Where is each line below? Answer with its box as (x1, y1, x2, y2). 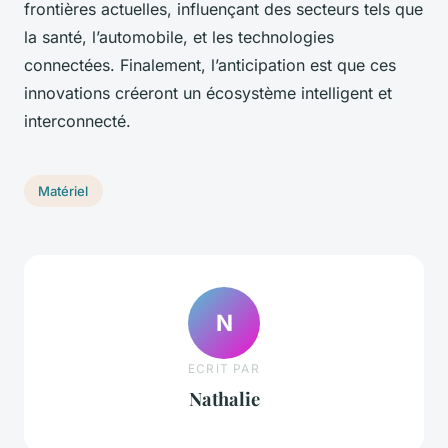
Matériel (38, 182, 89, 199)
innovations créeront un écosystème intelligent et (24, 83, 392, 104)
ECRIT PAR (188, 360, 260, 376)
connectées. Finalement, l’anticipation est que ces (24, 55, 396, 76)
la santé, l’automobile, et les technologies (24, 27, 334, 48)
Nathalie (188, 385, 260, 411)
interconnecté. (24, 111, 131, 132)
